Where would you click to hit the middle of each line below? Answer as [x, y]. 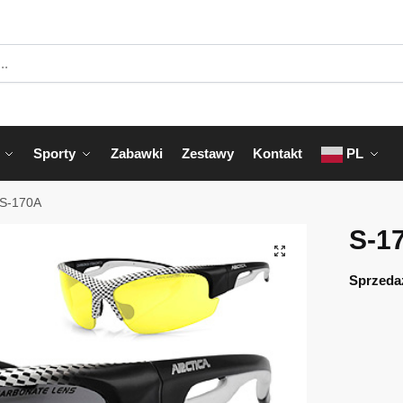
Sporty [54, 153]
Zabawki [137, 153]
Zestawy [208, 153]
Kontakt [278, 153]
